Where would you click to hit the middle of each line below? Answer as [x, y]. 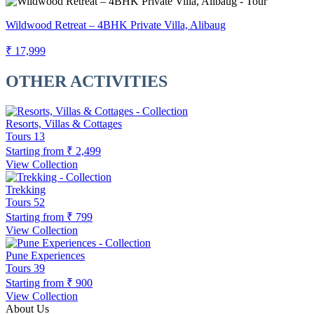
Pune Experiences [45, 255]
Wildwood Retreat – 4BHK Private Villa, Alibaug [116, 25]
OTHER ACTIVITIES [87, 82]
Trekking [26, 190]
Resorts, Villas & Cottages [64, 124]
